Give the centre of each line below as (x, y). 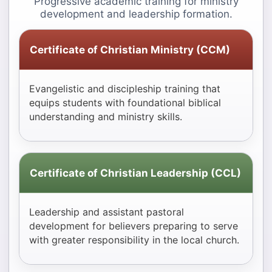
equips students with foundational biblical (125, 103)
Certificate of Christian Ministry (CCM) (130, 49)
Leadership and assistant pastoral (107, 212)
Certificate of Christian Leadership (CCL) (135, 173)
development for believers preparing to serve (134, 226)
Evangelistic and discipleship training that (125, 89)
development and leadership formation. (136, 14)
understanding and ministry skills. (106, 117)
